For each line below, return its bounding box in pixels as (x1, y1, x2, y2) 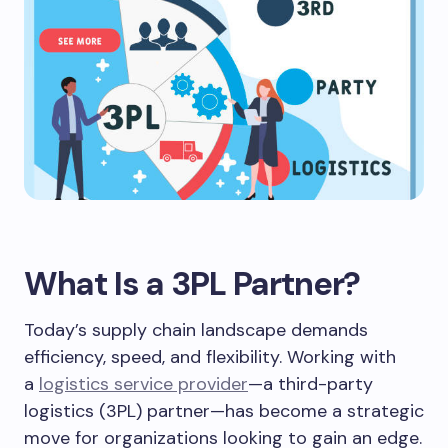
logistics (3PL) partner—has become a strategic (24, 399, 424, 423)
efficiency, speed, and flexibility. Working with (24, 345, 396, 369)
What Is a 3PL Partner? (24, 262, 360, 305)
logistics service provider (39, 372, 248, 396)
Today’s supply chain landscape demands (24, 318, 368, 342)
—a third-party (248, 372, 373, 396)
